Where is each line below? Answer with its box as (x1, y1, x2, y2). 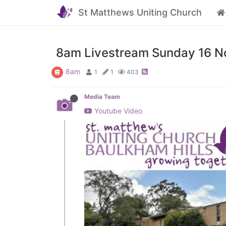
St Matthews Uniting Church (78, 7, 202, 18)
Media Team (84, 93, 120, 100)
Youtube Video (92, 106, 142, 115)
